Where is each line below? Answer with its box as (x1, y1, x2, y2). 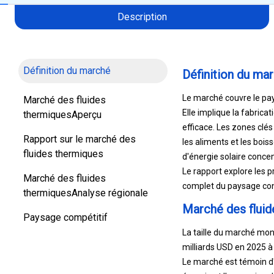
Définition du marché (23, 59, 111, 71)
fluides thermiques (23, 143, 103, 154)
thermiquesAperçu (23, 103, 102, 115)
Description (117, 6, 167, 17)
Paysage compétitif (23, 206, 108, 218)
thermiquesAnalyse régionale (23, 182, 148, 193)
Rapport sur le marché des (23, 128, 136, 139)
